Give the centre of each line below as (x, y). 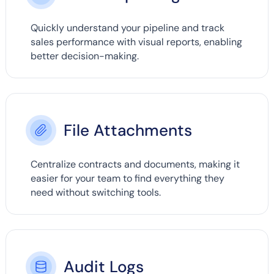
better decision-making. (84, 56)
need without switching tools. (95, 193)
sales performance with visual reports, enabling (136, 42)
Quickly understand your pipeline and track (127, 28)
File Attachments (128, 130)
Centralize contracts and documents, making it (135, 165)
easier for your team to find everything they (127, 179)
